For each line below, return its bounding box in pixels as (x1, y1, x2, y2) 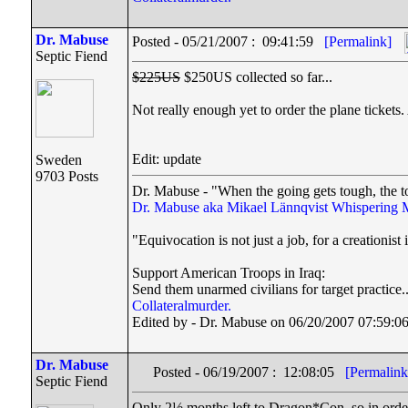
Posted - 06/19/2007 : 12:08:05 (153, 364, 345, 380)
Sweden (36, 152, 82, 168)
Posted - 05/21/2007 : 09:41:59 (132, 33, 324, 49)
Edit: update (132, 151, 201, 167)
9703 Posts (36, 168, 98, 184)
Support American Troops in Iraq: (132, 265, 325, 280)
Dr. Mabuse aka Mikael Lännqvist (132, 199, 328, 215)
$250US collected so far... (180, 69, 332, 85)
